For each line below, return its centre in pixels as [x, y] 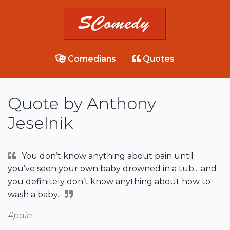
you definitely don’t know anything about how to [109, 182]
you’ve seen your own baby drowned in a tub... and [112, 169]
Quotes [158, 59]
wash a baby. [33, 195]
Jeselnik [40, 123]
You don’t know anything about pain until [108, 156]
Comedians [91, 59]
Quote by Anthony [82, 104]
